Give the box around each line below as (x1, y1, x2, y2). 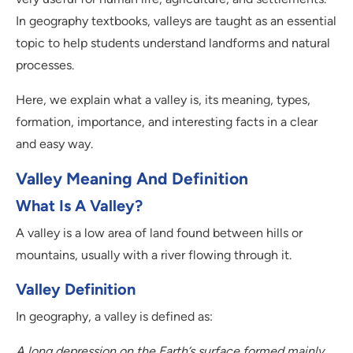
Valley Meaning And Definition (16, 169, 248, 189)
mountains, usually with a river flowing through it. (16, 247, 292, 263)
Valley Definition (16, 280, 136, 299)
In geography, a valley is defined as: (16, 309, 213, 325)
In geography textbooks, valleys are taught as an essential (16, 13, 336, 29)
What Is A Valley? (16, 196, 143, 216)
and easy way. (16, 136, 93, 152)
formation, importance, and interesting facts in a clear (16, 114, 318, 130)
